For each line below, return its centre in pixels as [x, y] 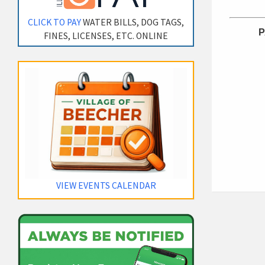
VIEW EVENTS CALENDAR [106, 185]
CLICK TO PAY [55, 22]
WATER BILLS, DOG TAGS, [133, 22]
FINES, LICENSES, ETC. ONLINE [106, 35]
